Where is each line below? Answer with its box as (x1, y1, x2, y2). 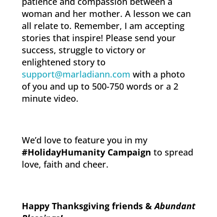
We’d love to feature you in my (21, 134, 147, 146)
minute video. (21, 93, 78, 104)
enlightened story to (21, 56, 106, 68)
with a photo (130, 68, 185, 80)
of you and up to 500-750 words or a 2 (21, 80, 178, 92)
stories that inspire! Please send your (21, 32, 176, 44)
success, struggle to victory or (21, 44, 146, 56)
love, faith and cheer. (21, 158, 108, 170)
